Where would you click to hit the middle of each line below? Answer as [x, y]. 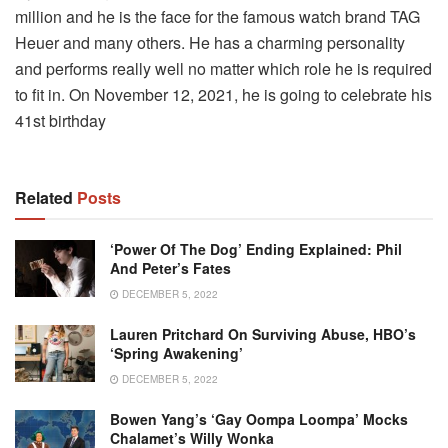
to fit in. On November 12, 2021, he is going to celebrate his [223, 94]
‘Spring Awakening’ [176, 352]
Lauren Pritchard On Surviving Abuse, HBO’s [263, 333]
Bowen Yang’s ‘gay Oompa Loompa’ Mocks [259, 418]
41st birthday [60, 120]
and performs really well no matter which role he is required [223, 68]
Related [44, 197]
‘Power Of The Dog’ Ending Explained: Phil [256, 248]
